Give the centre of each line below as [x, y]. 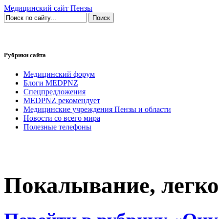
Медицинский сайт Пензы [48, 8]
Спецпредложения [55, 92]
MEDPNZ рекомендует [62, 101]
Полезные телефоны [57, 127]
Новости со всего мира [62, 118]
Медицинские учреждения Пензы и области [97, 109]
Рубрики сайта [25, 55]
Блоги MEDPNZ [51, 83]
